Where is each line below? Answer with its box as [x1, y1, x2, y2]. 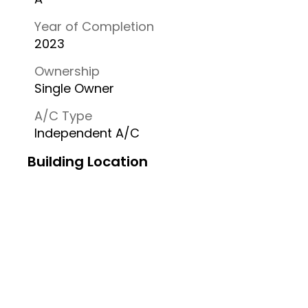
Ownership [34, 63, 100, 80]
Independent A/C [34, 124, 140, 142]
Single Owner [34, 80, 114, 97]
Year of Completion [34, 18, 154, 35]
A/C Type [34, 107, 92, 124]
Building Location [27, 152, 148, 171]
